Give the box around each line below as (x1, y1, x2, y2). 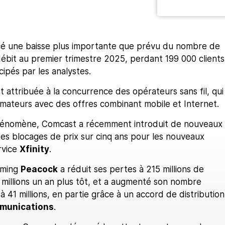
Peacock (20, 164, 58, 174)
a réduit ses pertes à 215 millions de (57, 164, 204, 174)
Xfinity (19, 144, 49, 154)
